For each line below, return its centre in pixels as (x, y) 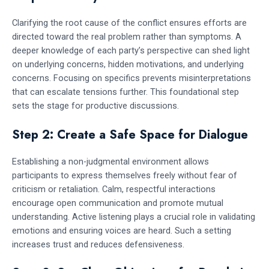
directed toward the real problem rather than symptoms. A (127, 37)
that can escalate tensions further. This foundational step (125, 92)
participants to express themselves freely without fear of (125, 175)
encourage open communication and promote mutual (118, 203)
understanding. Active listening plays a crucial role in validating (134, 216)
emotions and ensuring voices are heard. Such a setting (122, 230)
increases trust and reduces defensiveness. (98, 244)
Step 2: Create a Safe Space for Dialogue (130, 134)
